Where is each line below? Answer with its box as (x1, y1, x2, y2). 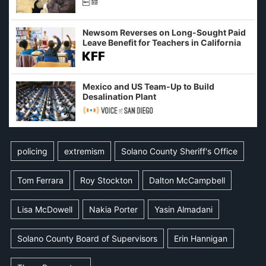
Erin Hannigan (174, 233, 227, 244)
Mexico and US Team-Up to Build (83, 81, 214, 92)
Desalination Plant (83, 91, 156, 102)
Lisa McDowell (17, 204, 72, 215)
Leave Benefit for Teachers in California (83, 37, 241, 48)
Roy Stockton (80, 175, 132, 186)
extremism (64, 146, 104, 157)
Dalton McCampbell (149, 175, 225, 186)
